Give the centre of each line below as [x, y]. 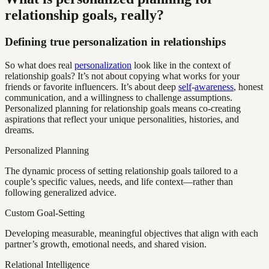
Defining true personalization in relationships [115, 42]
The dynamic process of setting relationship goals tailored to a [121, 171]
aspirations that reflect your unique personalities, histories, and [122, 119]
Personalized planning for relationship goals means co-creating [123, 108]
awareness [214, 86]
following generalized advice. [61, 192]
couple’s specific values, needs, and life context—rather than [119, 181]
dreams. [20, 130]
